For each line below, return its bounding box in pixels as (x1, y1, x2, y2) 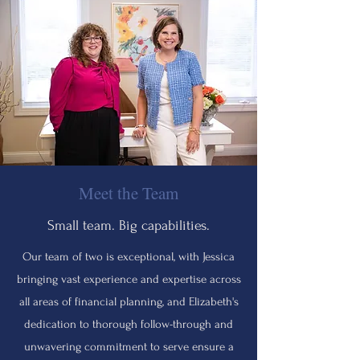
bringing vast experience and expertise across (16, 272, 241, 286)
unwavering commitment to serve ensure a (23, 340, 234, 354)
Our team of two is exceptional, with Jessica (22, 250, 235, 264)
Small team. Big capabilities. (47, 218, 210, 233)
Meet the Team (79, 182, 178, 204)
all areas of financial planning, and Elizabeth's (18, 295, 239, 309)
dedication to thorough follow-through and (24, 317, 233, 331)
